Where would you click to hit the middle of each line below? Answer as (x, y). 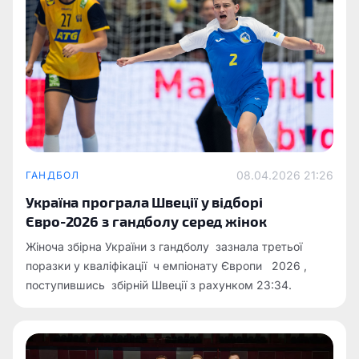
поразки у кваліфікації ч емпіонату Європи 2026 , (166, 266)
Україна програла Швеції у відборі (144, 202)
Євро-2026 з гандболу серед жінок (146, 221)
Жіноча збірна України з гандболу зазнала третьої (164, 246)
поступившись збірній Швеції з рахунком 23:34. (159, 285)
